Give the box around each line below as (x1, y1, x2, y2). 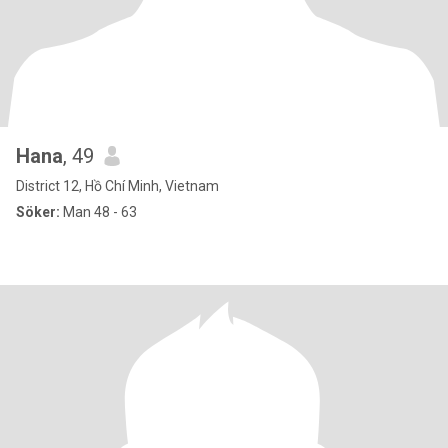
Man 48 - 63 (60, 204, 137, 220)
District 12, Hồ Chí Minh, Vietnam (16, 178, 219, 194)
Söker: (16, 204, 60, 220)
